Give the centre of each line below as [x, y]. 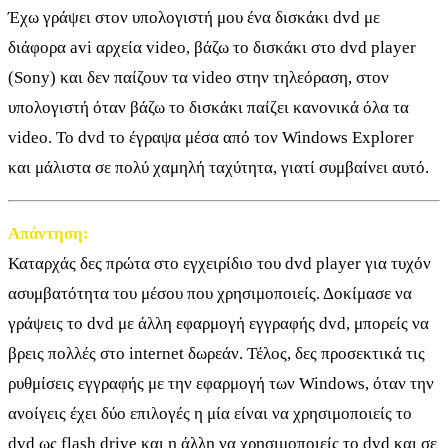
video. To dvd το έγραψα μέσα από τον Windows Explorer [211, 138]
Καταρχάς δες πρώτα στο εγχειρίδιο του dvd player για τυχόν [219, 264]
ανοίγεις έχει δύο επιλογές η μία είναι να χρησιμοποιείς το [210, 414]
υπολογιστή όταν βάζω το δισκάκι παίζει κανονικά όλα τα [208, 108]
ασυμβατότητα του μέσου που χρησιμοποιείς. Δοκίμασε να [210, 294]
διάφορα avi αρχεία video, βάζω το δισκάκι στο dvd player [212, 48]
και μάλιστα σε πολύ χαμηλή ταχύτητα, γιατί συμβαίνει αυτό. [218, 168]
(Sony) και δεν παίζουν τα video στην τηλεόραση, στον [198, 78]
